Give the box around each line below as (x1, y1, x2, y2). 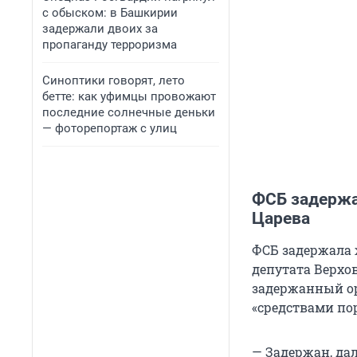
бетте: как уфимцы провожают (42, 89, 216, 104)
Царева (252, 209, 310, 229)
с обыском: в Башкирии (42, 6, 178, 20)
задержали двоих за (42, 22, 158, 36)
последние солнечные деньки (42, 105, 215, 120)
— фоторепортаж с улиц (42, 121, 177, 135)
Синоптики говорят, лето (42, 73, 185, 88)
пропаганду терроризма (42, 37, 177, 52)
